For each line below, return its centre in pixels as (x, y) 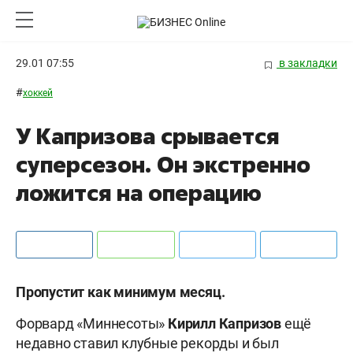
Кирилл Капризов (225, 324)
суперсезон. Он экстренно (163, 165)
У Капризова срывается (147, 136)
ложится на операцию (139, 193)
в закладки (307, 63)
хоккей (38, 93)
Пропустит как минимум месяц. (121, 292)
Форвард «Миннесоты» (92, 324)
